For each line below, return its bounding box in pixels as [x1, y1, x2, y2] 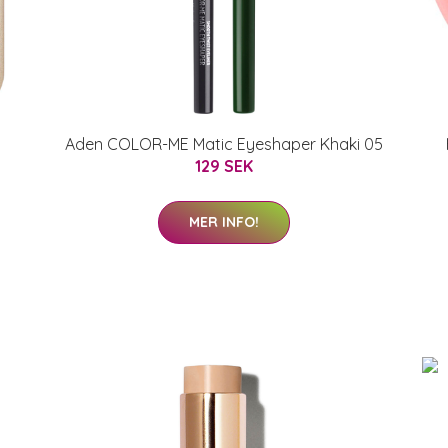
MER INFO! [189, 213, 259, 231]
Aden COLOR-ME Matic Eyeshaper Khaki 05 [65, 134, 383, 154]
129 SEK [195, 156, 253, 176]
